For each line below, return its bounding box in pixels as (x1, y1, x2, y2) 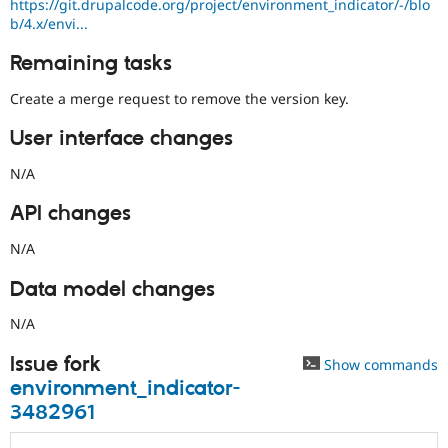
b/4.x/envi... (10, 13, 88, 33)
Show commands (320, 354, 438, 374)
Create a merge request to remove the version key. (10, 88, 349, 108)
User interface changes (10, 126, 233, 153)
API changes (10, 201, 131, 228)
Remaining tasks (10, 51, 172, 78)
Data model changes (10, 276, 215, 303)
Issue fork (10, 351, 101, 378)
